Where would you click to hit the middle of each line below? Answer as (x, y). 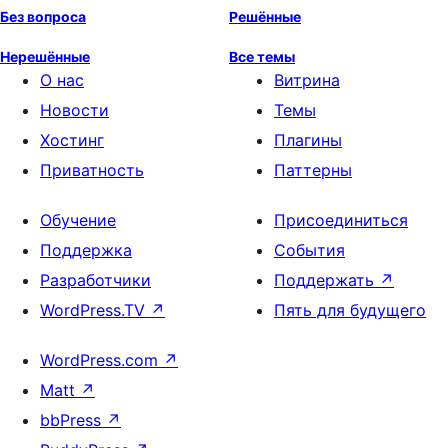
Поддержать (326, 280)
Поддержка (86, 250)
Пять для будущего (350, 310)
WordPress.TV (95, 310)
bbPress (73, 420)
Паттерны (313, 170)
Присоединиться (341, 220)
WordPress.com (101, 360)
